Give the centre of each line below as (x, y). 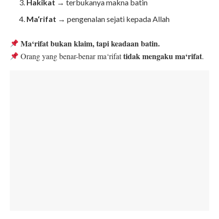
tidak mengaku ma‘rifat (163, 56)
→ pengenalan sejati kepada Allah (113, 19)
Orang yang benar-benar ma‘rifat (71, 56)
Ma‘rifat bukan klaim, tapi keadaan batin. (90, 44)
